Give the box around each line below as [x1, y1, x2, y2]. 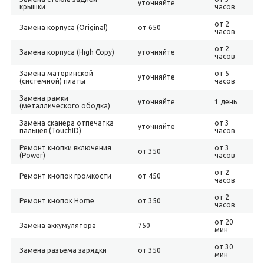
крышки [19, 3, 45, 11]
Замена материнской [19, 70, 93, 77]
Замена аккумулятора [19, 222, 96, 229]
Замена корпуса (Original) [19, 24, 108, 31]
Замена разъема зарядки [19, 246, 107, 254]
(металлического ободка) [19, 102, 110, 110]
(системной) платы [19, 77, 85, 85]
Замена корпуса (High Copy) [19, 48, 114, 56]
